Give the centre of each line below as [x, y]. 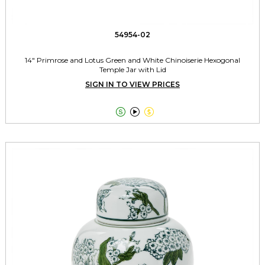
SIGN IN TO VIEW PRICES [132, 85]
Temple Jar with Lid [132, 70]
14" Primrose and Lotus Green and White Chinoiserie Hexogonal [132, 60]
